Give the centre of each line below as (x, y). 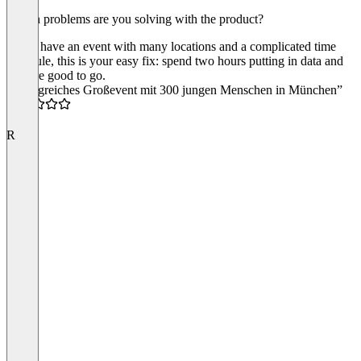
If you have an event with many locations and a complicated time (171, 46)
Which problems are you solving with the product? (135, 19)
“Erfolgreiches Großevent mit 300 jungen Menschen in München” (174, 89)
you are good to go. (56, 75)
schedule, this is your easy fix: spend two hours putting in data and (175, 60)
